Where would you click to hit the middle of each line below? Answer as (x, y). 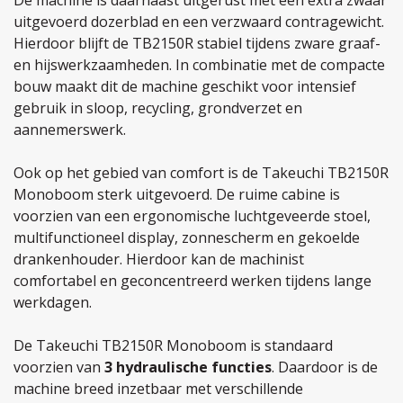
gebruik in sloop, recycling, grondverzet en (158, 108)
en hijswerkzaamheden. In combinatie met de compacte (199, 65)
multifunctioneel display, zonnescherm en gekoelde (187, 237)
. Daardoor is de (325, 367)
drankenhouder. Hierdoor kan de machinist (159, 259)
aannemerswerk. (70, 130)
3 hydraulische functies (188, 367)
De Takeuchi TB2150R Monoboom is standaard (173, 345)
